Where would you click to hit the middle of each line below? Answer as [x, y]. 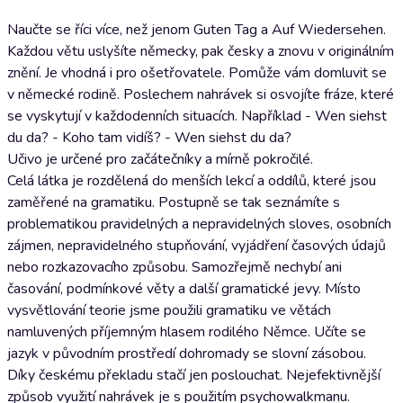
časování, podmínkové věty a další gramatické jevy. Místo [184, 289]
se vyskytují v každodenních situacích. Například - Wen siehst [197, 116]
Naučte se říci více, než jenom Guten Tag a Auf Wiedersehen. [197, 30]
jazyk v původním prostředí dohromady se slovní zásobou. [187, 354]
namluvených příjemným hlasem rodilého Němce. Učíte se [187, 332]
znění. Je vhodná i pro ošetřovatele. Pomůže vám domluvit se [197, 73]
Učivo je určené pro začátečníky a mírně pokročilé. [160, 159]
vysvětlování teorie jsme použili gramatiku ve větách [169, 310]
